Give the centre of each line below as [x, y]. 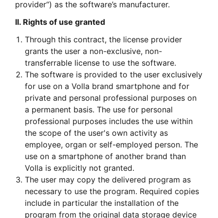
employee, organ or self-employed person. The [112, 144]
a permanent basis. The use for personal [99, 109]
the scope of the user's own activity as [97, 133]
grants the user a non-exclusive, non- [94, 51]
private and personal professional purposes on [111, 98]
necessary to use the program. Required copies [112, 191]
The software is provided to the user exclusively [114, 74]
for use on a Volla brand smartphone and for [107, 86]
